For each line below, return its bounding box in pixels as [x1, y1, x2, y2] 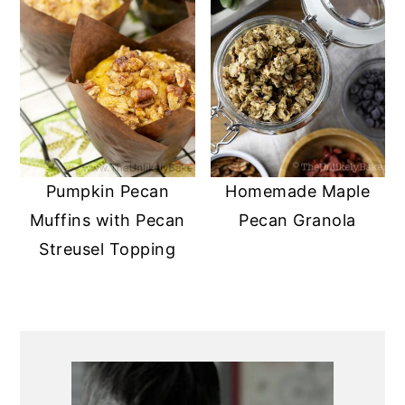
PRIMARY [19, 329, 160, 362]
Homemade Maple [225, 181, 371, 201]
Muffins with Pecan [29, 210, 185, 230]
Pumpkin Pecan [45, 181, 170, 201]
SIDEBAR [19, 361, 153, 393]
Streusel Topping [39, 239, 176, 259]
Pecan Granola [239, 210, 356, 230]
